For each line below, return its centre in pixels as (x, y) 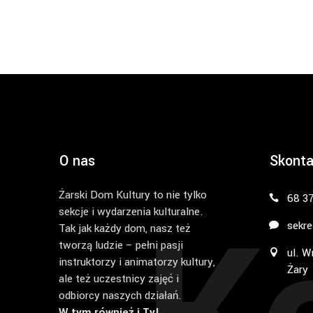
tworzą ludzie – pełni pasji (121, 245)
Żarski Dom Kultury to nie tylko (133, 195)
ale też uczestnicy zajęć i (119, 278)
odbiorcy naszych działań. (120, 295)
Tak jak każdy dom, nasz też (125, 228)
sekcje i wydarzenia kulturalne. (131, 211)
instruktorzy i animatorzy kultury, (137, 262)
